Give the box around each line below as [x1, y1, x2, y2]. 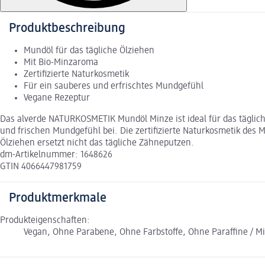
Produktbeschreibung [9, 22, 125, 35]
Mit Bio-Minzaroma [24, 58, 98, 68]
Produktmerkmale [9, 192, 106, 205]
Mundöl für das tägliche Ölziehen [24, 46, 154, 56]
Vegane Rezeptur [24, 93, 90, 104]
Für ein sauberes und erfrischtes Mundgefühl [24, 82, 203, 92]
